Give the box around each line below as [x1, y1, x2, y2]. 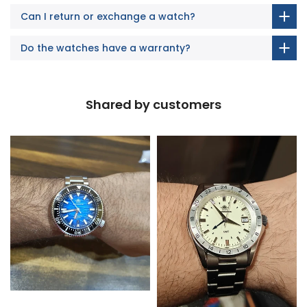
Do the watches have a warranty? [21, 40, 191, 55]
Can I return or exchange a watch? [21, 9, 195, 23]
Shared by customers [86, 95, 221, 113]
